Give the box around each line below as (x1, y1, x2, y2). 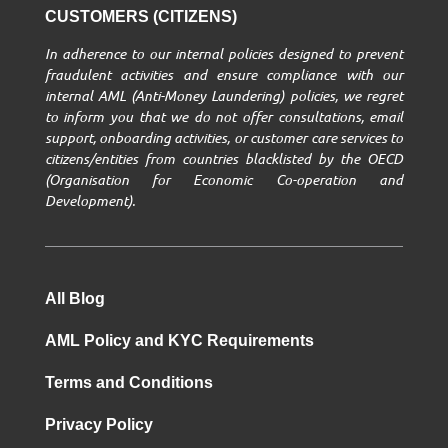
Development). (44, 190, 135, 210)
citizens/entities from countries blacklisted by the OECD (44, 148, 404, 168)
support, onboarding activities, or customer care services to (44, 127, 404, 147)
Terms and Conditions (44, 373, 213, 391)
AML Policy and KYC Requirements (44, 331, 314, 349)
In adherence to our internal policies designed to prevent (44, 43, 404, 63)
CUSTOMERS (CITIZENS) (44, 7, 237, 25)
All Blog (44, 289, 105, 307)
